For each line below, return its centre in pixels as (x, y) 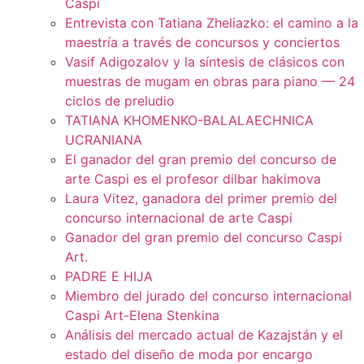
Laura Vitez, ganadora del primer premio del (201, 199)
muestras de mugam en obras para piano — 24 (210, 82)
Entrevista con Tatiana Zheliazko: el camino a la (212, 23)
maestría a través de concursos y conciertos (202, 43)
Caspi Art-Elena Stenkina (142, 316)
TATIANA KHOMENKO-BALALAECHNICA (189, 121)
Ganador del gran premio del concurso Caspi (204, 238)
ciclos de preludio (120, 101)
